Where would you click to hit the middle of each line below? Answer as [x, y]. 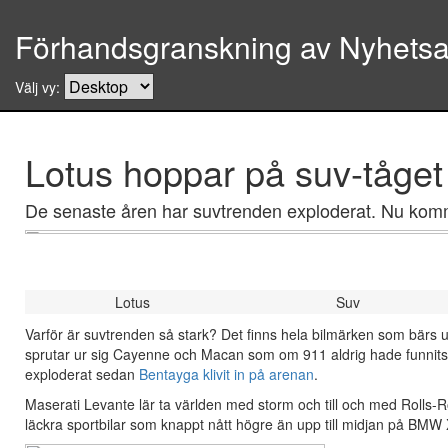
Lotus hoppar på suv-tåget [234, 171]
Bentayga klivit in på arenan [226, 374]
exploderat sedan [82, 374]
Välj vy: [39, 87]
